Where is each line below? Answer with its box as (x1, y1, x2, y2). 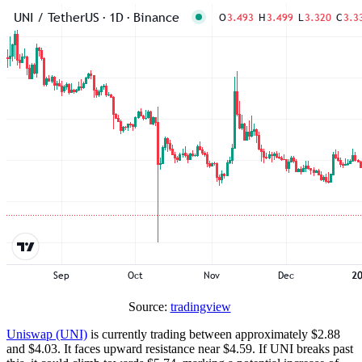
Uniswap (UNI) (6, 327, 87, 342)
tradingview (170, 300, 231, 314)
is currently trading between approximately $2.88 (87, 327, 340, 342)
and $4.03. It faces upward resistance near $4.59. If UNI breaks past (6, 342, 353, 356)
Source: (128, 300, 170, 314)
